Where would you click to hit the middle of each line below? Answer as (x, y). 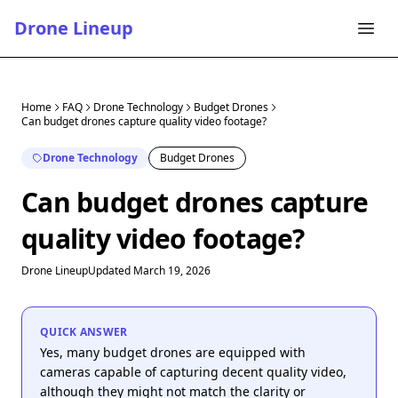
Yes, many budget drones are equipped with (173, 352)
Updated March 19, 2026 (149, 271)
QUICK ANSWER (84, 332)
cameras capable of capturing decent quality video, (193, 372)
